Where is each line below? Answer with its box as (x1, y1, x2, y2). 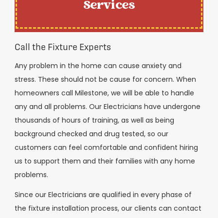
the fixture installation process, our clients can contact (15, 203, 201, 213)
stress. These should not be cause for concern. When (15, 74, 196, 85)
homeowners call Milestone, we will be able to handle (15, 88, 194, 98)
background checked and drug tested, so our (15, 129, 168, 139)
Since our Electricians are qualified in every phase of (15, 189, 192, 200)
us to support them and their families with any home (15, 156, 195, 166)
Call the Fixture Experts (15, 42, 111, 53)
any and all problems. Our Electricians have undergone (15, 102, 200, 112)
